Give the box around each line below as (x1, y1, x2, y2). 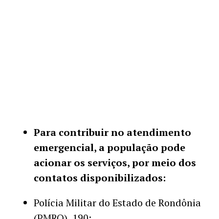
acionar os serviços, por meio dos (33, 155, 196, 169)
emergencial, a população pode (33, 140, 185, 154)
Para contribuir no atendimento (33, 125, 191, 139)
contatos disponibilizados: (33, 171, 166, 184)
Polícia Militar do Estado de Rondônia (33, 196, 201, 209)
